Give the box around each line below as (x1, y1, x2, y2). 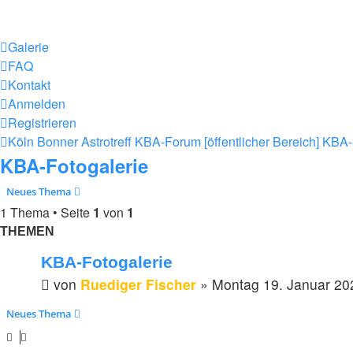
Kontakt (8, 76, 50, 94)
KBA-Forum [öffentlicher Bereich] (135, 132, 319, 150)
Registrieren (8, 113, 76, 132)
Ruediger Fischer (80, 274, 196, 294)
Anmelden (8, 95, 65, 113)
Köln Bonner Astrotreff (8, 132, 132, 150)
